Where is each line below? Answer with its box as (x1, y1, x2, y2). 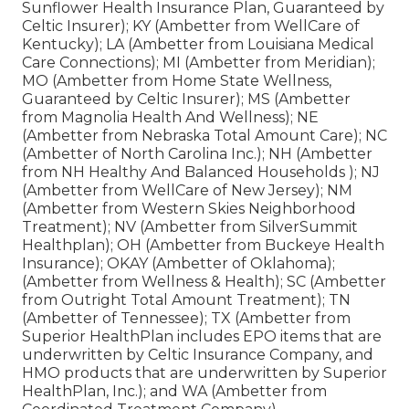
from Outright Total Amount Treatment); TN (22, 290, 351, 309)
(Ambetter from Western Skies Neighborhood (22, 199, 356, 217)
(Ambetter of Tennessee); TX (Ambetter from (22, 309, 351, 327)
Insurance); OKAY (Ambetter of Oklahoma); (22, 254, 335, 272)
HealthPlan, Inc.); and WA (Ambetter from (22, 382, 327, 400)
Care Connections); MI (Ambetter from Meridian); (22, 53, 375, 71)
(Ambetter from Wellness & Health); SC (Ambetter (22, 272, 386, 290)
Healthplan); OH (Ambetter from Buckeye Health (22, 236, 384, 254)
